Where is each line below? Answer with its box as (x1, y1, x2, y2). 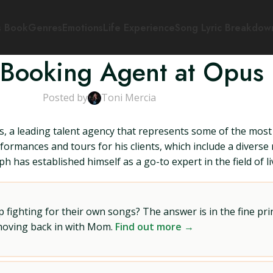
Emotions (62, 20, 103, 35)
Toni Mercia (101, 91, 156, 104)
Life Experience (102, 20, 175, 35)
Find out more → (115, 220, 194, 233)
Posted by (43, 91, 88, 104)
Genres (27, 20, 62, 35)
